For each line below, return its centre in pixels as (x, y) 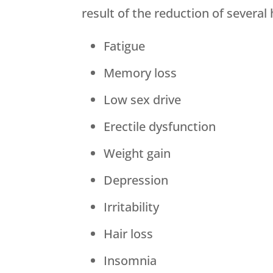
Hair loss (129, 234)
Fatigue (125, 46)
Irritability (132, 207)
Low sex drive (143, 100)
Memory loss (140, 73)
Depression (136, 180)
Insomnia (130, 261)
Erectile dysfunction (160, 127)
